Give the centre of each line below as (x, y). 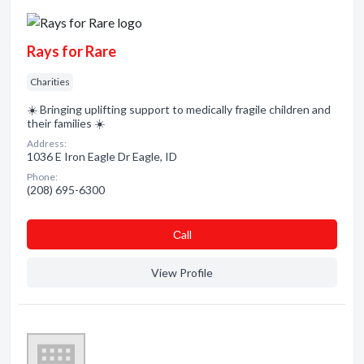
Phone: (42, 177)
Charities (50, 82)
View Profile (182, 273)
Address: (47, 143)
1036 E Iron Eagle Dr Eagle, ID (102, 156)
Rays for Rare (71, 51)
